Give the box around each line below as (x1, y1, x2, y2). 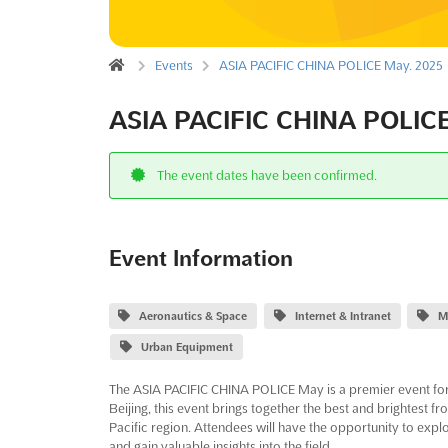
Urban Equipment (141, 340, 234, 353)
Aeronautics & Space (139, 309, 248, 322)
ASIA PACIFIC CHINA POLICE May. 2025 (218, 57, 443, 72)
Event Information (108, 245, 293, 270)
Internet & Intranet (294, 309, 391, 322)
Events (154, 57, 193, 72)
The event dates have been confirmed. (154, 167, 378, 182)
